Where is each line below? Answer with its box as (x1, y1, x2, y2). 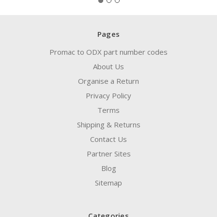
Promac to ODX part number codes (49, 47, 168, 57)
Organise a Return (78, 76, 139, 86)
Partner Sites (86, 149, 131, 159)
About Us (93, 62, 124, 72)
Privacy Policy (86, 91, 131, 101)
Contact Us (90, 134, 127, 144)
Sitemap (95, 178, 122, 188)
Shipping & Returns (77, 120, 140, 130)
